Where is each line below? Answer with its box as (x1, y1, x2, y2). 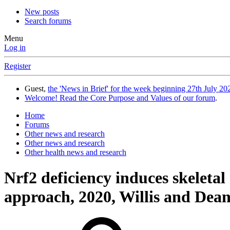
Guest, (25, 84, 48, 93)
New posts (25, 7, 59, 16)
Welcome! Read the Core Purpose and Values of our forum (25, 93, 215, 103)
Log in (4, 43, 26, 52)
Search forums (25, 16, 71, 26)
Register (4, 62, 31, 71)
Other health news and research (25, 148, 126, 157)
